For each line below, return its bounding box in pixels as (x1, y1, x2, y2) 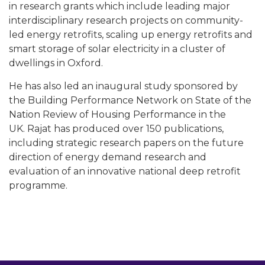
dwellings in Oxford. (9, 57, 103, 69)
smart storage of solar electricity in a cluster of (9, 43, 225, 54)
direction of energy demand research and (9, 151, 206, 163)
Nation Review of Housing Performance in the (9, 109, 226, 120)
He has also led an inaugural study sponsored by (9, 80, 238, 92)
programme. (9, 180, 67, 191)
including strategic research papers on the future (9, 137, 244, 148)
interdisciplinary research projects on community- (9, 15, 243, 26)
